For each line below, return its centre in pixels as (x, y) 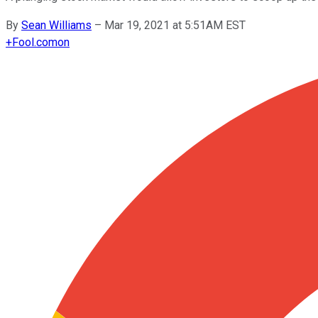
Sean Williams (56, 25)
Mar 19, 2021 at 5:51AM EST (175, 25)
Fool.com (35, 42)
